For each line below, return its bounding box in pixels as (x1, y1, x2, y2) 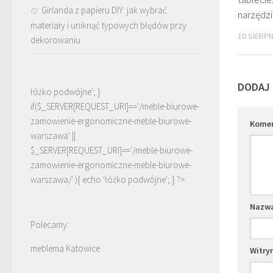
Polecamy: (30, 218, 69, 230)
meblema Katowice (30, 242, 100, 254)
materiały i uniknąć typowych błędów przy (30, 19, 186, 31)
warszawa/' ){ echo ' (30, 173, 105, 185)
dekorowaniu (30, 34, 80, 46)
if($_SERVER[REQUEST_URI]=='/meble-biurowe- (30, 100, 199, 112)
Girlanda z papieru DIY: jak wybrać (41, 4, 167, 16)
